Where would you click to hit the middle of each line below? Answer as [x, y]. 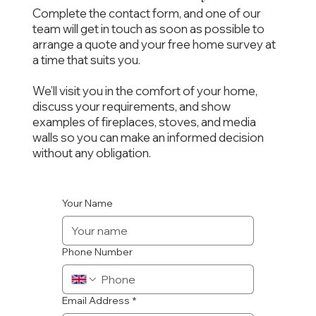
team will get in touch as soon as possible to [148, 28]
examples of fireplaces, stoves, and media [144, 121]
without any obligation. [91, 152]
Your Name [87, 203]
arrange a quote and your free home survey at [154, 44]
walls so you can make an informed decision [148, 137]
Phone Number [97, 251]
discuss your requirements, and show [131, 106]
